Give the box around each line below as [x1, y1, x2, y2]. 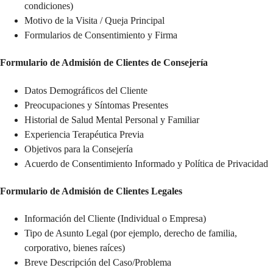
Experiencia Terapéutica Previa [24, 129, 144, 140]
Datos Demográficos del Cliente [24, 85, 147, 96]
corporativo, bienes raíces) [24, 243, 125, 253]
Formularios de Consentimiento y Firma [24, 30, 177, 41]
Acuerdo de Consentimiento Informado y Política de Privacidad [24, 158, 268, 169]
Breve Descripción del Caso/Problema [24, 257, 171, 268]
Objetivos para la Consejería [24, 143, 133, 154]
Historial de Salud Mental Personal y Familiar [24, 114, 199, 125]
